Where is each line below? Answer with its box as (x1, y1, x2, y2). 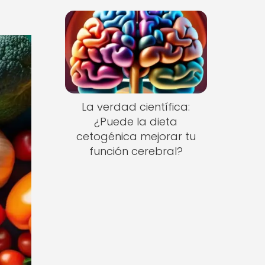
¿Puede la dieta (94, 114, 178, 130)
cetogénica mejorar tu (76, 129, 196, 144)
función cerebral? (89, 144, 183, 159)
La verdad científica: (82, 99, 190, 115)
